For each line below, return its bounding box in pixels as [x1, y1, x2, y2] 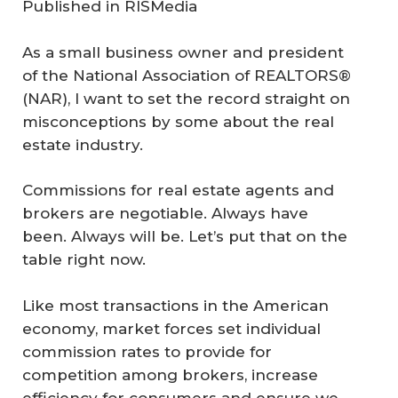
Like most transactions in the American [22, 296, 329, 314]
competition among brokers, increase [22, 365, 318, 384]
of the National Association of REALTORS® [22, 66, 351, 84]
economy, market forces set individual [22, 319, 321, 338]
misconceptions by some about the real [22, 112, 334, 131]
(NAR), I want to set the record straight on [22, 89, 350, 107]
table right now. [22, 251, 146, 268]
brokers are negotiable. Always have [22, 204, 308, 222]
